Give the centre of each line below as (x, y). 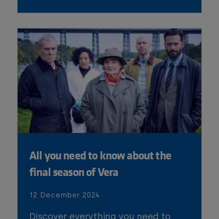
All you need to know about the (100, 155)
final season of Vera (74, 172)
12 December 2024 (65, 195)
